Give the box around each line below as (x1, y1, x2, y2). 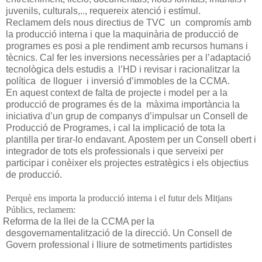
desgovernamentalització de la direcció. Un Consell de (6, 228, 232, 239)
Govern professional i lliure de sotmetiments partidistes (6, 240, 232, 250)
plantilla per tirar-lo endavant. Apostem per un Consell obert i (6, 135, 256, 145)
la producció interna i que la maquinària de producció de (6, 29, 239, 40)
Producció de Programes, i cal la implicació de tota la (6, 123, 225, 133)
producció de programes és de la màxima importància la (6, 99, 240, 110)
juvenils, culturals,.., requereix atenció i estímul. (6, 6, 201, 16)
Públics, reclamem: (6, 205, 75, 215)
